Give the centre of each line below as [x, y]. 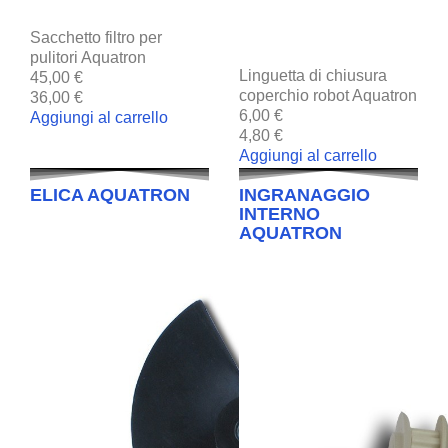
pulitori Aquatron [88, 57]
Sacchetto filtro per [96, 37]
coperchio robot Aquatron [328, 95]
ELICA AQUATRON [110, 194]
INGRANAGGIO [304, 194]
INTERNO [279, 213]
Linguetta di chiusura [313, 75]
